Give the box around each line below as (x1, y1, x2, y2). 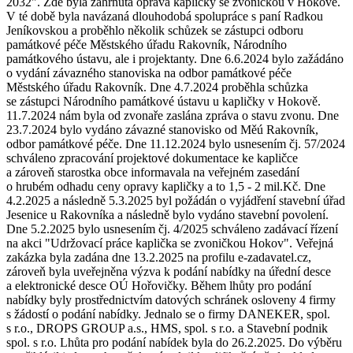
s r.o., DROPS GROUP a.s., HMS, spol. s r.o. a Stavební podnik (6, 321, 328, 335)
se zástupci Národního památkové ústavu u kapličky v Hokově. (6, 94, 321, 108)
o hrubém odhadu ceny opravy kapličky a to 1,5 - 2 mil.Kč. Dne (6, 179, 325, 193)
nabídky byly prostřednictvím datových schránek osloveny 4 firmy (6, 292, 336, 307)
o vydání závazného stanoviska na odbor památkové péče (6, 65, 292, 80)
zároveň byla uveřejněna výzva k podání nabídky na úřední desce (6, 264, 331, 278)
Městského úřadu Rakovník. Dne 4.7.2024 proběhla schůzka (6, 80, 308, 94)
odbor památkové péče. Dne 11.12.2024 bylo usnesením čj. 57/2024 (6, 136, 345, 150)
